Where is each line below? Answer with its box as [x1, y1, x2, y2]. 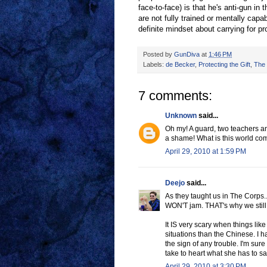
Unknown [165, 111, 197, 120]
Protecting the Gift [198, 61, 250, 69]
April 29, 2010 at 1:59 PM [165, 147, 246, 156]
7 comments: [138, 88, 212, 104]
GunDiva [174, 51, 200, 58]
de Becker [166, 61, 195, 69]
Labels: [143, 61, 166, 69]
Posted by [143, 51, 174, 58]
